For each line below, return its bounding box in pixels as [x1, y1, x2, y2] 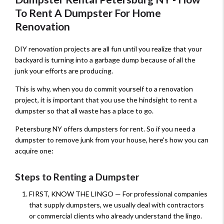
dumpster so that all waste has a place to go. [15, 106, 153, 115]
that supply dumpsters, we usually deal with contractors [29, 200, 204, 209]
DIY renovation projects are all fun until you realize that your [15, 44, 202, 53]
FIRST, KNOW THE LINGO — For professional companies [29, 189, 207, 198]
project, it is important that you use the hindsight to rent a [15, 95, 197, 104]
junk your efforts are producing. [15, 66, 113, 75]
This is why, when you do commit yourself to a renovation [15, 84, 193, 93]
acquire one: [15, 146, 53, 155]
